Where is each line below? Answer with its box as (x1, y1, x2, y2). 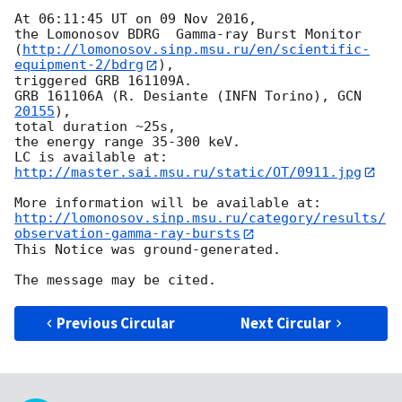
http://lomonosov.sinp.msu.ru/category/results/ (14, 210, 386, 227)
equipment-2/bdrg (14, 57, 144, 74)
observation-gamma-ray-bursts (14, 225, 240, 242)
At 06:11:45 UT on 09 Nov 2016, (14, 11, 257, 28)
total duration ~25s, (14, 118, 176, 135)
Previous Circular (57, 312, 176, 333)
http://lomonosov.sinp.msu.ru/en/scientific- (22, 41, 370, 58)
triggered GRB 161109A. (14, 72, 192, 89)
